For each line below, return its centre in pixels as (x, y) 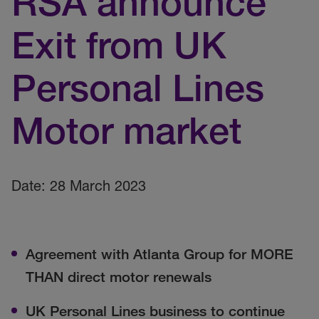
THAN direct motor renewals (119, 277)
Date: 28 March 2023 (79, 186)
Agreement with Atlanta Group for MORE (159, 254)
